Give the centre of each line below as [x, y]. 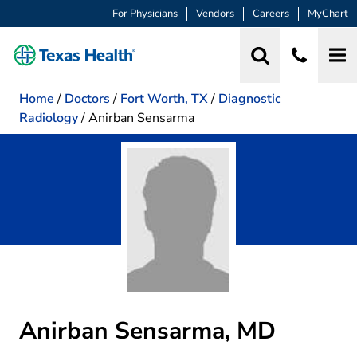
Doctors [87, 98]
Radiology [49, 118]
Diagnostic [249, 98]
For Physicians [145, 14]
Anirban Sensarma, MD [147, 331]
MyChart [328, 14]
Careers [271, 14]
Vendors [215, 14]
